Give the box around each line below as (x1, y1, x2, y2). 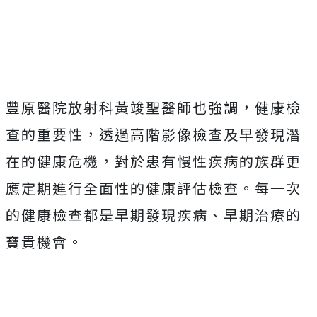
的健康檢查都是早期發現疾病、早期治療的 (6, 204, 301, 226)
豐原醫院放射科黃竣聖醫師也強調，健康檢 (6, 97, 301, 118)
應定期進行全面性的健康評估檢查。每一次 (6, 178, 301, 199)
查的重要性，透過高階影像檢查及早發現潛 (6, 124, 301, 145)
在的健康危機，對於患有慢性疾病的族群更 (6, 151, 301, 172)
